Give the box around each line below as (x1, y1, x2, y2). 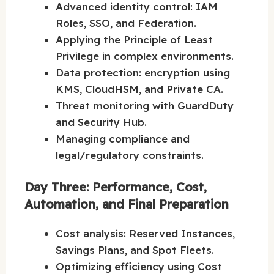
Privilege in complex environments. (56, 49, 234, 62)
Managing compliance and (56, 131, 190, 145)
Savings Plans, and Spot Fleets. (56, 243, 214, 257)
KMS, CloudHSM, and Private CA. (56, 82, 223, 95)
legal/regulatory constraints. (56, 148, 204, 161)
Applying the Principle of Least (56, 32, 213, 46)
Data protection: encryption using (56, 65, 230, 79)
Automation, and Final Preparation (24, 196, 229, 212)
